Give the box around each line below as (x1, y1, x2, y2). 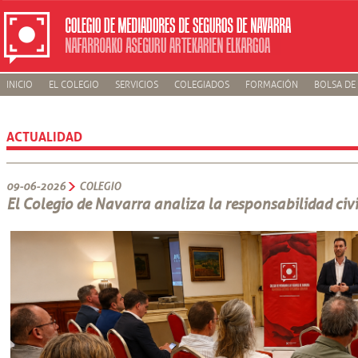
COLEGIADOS (173, 79, 229, 91)
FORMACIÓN (245, 79, 298, 91)
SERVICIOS (114, 79, 158, 91)
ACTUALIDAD (6, 125, 82, 145)
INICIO (6, 79, 33, 91)
